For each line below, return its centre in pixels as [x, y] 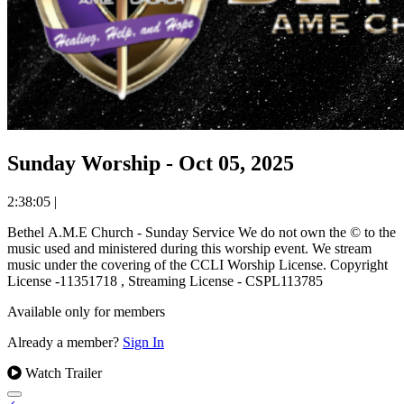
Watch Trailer [62, 372]
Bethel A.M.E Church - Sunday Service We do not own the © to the [123, 232]
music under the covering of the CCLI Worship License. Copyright [169, 264]
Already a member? [65, 342]
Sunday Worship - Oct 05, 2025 [151, 163]
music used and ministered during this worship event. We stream [160, 248]
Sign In [143, 342]
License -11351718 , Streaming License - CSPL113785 [165, 280]
